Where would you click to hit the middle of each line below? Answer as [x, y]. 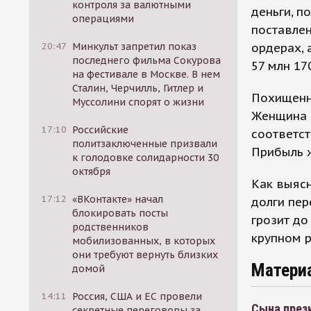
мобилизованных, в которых [144, 241]
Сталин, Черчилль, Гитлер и [138, 88]
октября [92, 171]
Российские [101, 130]
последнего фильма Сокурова [147, 60]
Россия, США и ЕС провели [137, 296]
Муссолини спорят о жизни [138, 102]
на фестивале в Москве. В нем [146, 74]
